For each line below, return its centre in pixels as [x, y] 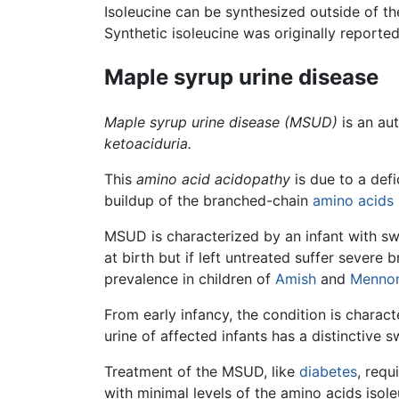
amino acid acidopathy [213, 179]
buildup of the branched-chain [208, 200]
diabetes [328, 371]
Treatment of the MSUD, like [202, 371]
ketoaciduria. [148, 143]
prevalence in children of [190, 278]
